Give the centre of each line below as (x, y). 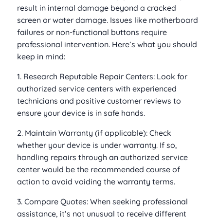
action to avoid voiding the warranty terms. (96, 181)
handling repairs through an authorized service (102, 157)
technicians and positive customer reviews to (99, 100)
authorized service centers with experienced (97, 88)
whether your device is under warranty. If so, (97, 145)
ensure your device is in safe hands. (81, 113)
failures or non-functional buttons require (92, 32)
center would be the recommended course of (99, 169)
